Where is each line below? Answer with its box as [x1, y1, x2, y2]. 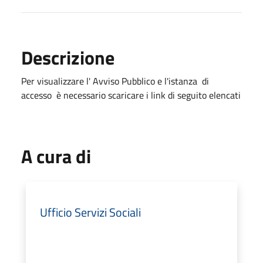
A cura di [21, 142, 91, 170]
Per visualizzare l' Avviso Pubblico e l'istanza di [21, 74, 209, 88]
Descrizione [21, 43, 114, 72]
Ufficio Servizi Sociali [40, 203, 141, 221]
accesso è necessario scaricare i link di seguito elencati [21, 88, 241, 102]
